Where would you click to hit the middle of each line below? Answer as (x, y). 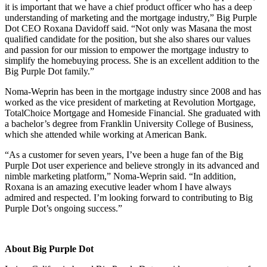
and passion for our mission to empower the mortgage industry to (127, 49)
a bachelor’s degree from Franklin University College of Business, (129, 123)
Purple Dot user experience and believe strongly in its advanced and (132, 165)
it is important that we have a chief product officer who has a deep (128, 7)
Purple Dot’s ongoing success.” (63, 208)
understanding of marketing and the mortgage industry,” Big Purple (131, 17)
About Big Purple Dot (49, 249)
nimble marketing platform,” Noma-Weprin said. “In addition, (120, 176)
